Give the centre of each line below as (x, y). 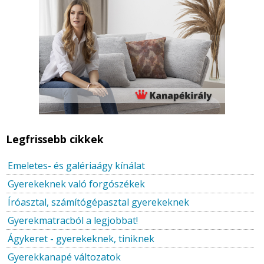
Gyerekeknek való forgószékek (76, 184)
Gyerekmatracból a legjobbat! (73, 221)
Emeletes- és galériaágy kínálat (76, 166)
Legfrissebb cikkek (55, 139)
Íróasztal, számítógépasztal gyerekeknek (98, 202)
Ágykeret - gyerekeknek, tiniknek (81, 239)
